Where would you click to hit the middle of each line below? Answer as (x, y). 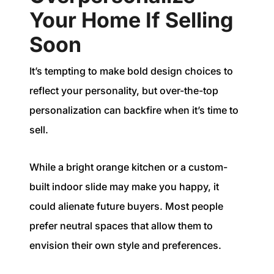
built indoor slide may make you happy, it (124, 186)
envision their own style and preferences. (127, 245)
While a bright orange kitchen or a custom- (128, 167)
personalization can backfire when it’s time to (134, 110)
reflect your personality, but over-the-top (124, 91)
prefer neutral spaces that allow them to (121, 225)
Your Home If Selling (131, 20)
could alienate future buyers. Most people (126, 206)
